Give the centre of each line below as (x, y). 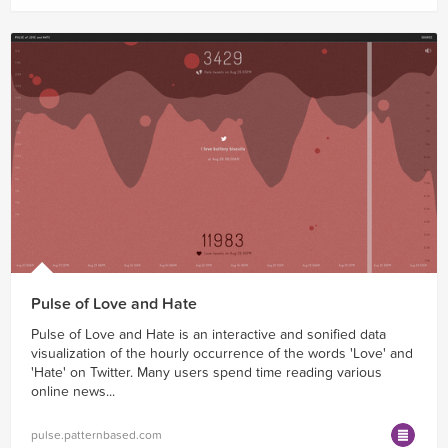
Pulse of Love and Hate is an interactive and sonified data (208, 334)
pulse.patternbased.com (96, 434)
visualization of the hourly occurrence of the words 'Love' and (222, 353)
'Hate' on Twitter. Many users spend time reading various (206, 372)
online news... (73, 391)
